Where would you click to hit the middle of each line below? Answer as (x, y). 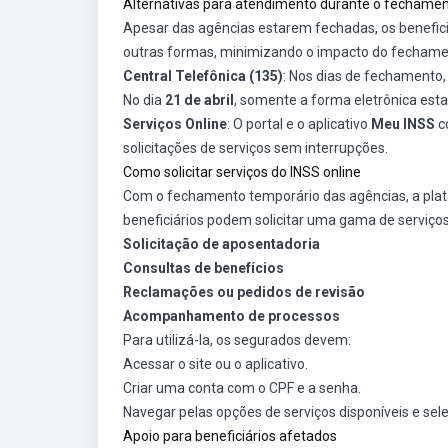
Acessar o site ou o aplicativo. (215, 364)
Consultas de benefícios (203, 268)
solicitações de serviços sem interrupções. (255, 148)
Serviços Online (175, 124)
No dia (144, 100)
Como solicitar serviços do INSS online (242, 172)
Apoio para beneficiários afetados (230, 436)
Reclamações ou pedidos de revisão (244, 292)
